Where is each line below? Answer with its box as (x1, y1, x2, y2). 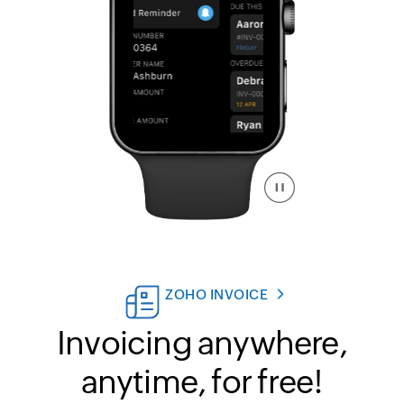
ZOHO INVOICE (165, 287, 268, 303)
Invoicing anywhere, (57, 325, 347, 363)
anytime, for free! (80, 363, 324, 401)
